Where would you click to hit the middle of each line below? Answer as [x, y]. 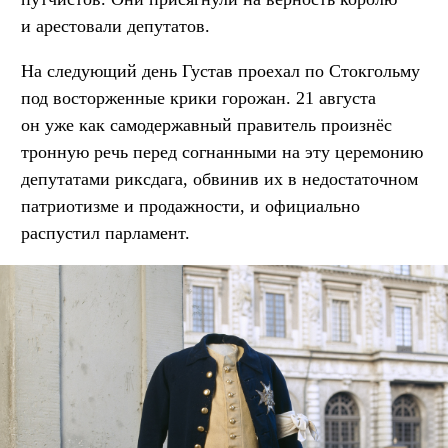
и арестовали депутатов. [115, 26]
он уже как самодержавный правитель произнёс [206, 125]
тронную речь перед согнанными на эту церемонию [222, 152]
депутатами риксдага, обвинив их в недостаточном [219, 179]
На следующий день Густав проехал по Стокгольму [220, 71]
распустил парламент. [105, 233]
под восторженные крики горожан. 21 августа [198, 98]
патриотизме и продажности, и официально [190, 206]
